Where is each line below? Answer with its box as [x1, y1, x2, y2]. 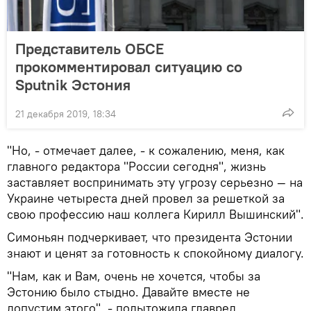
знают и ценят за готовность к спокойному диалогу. [7, 244, 304, 261]
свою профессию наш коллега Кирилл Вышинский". [7, 205, 304, 222]
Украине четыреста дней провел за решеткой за [7, 190, 285, 206]
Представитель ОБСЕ [15, 38, 164, 58]
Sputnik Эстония [15, 74, 131, 94]
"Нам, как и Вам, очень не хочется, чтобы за [7, 267, 260, 284]
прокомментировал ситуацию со [15, 56, 242, 76]
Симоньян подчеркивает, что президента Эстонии [7, 228, 292, 245]
